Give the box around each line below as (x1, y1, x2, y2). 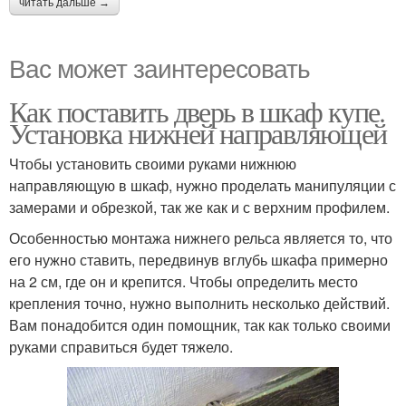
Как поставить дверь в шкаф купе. (9, 92, 385, 131)
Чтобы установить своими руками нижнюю (9, 153, 296, 175)
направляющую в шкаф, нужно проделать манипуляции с (9, 175, 396, 197)
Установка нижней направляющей (9, 113, 387, 153)
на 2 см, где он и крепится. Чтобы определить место (9, 271, 358, 293)
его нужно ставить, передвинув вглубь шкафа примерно (9, 249, 388, 271)
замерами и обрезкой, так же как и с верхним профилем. (9, 197, 390, 218)
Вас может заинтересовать (9, 49, 310, 86)
